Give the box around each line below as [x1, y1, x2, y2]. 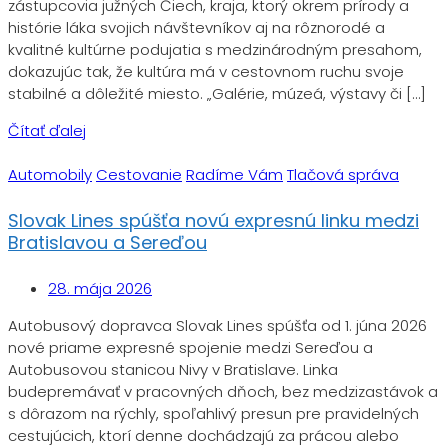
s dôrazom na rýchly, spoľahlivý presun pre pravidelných [8, 403, 419, 425]
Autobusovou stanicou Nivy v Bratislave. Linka [8, 359, 338, 381]
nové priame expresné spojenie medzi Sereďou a [8, 337, 373, 359]
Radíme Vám [186, 164, 283, 186]
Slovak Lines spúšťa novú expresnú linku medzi [8, 208, 419, 234]
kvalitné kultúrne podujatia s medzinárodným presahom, [8, 39, 422, 61]
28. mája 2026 [48, 278, 152, 300]
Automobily [8, 164, 92, 186]
